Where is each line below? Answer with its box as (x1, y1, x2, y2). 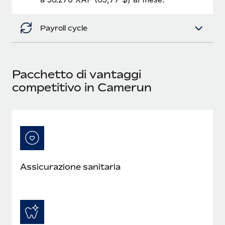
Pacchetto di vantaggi (12, 67, 141, 81)
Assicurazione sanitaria (20, 161, 121, 172)
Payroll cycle (40, 23, 87, 32)
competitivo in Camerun (12, 80, 152, 94)
